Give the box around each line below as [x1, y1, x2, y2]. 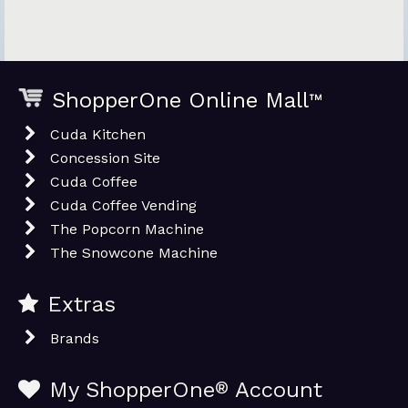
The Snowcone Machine [50, 244, 218, 261]
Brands [50, 330, 99, 347]
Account [229, 377, 322, 403]
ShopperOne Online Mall [51, 87, 309, 113]
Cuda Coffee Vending [50, 197, 197, 214]
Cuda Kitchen [50, 126, 146, 143]
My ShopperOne [49, 377, 215, 403]
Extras [47, 291, 116, 317]
